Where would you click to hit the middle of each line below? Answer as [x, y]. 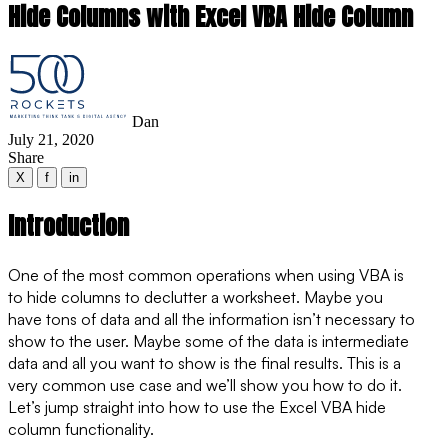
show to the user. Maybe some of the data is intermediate [208, 340]
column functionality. [81, 428]
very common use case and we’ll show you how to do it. [205, 384]
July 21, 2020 [51, 139]
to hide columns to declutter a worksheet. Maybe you [195, 296]
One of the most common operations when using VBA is [206, 274]
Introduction [68, 225]
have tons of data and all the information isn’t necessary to [211, 318]
